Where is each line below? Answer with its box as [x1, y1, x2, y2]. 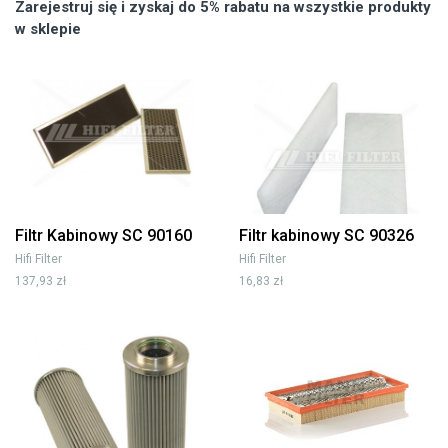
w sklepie [15, 19, 81, 38]
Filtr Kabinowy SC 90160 [15, 225, 192, 245]
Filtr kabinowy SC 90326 [239, 225, 414, 245]
